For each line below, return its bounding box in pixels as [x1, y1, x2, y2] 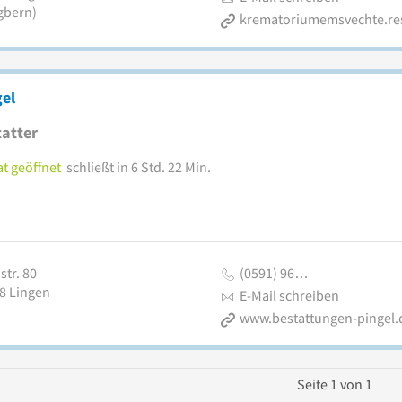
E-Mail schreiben [239, 286, 339, 304]
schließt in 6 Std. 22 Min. [66, 158, 211, 176]
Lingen [8, 283, 50, 301]
